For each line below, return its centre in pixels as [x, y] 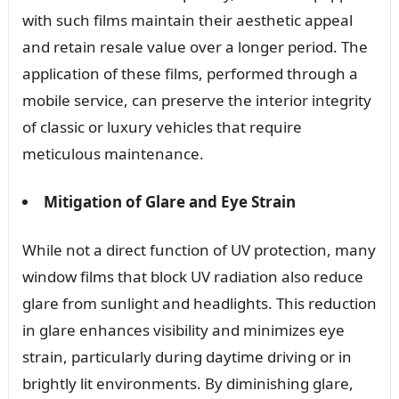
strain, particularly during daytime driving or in [187, 356]
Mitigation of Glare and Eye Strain [169, 201]
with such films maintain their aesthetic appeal [187, 20]
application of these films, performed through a [190, 73]
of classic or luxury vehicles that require [162, 126]
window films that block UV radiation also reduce [192, 276]
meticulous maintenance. [113, 153]
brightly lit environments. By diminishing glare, [187, 383]
